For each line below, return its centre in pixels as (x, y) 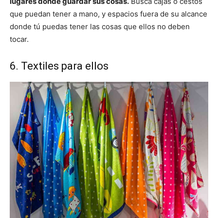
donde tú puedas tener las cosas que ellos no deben (100, 27)
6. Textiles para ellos (59, 66)
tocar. (19, 39)
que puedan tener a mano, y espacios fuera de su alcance (109, 14)
